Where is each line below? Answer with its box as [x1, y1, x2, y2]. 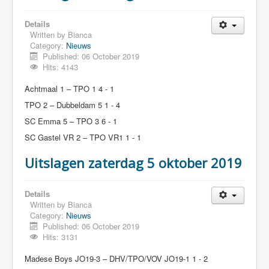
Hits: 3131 [43, 231, 79, 243]
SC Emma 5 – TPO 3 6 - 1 [25, 115, 117, 127]
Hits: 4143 [43, 61, 79, 73]
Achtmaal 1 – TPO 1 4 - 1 [25, 83, 114, 94]
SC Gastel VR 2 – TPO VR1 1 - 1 [25, 131, 141, 143]
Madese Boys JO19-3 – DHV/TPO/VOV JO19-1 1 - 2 [25, 253, 208, 264]
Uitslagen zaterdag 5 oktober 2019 [25, 154, 242, 172]
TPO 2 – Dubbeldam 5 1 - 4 [25, 99, 120, 110]
